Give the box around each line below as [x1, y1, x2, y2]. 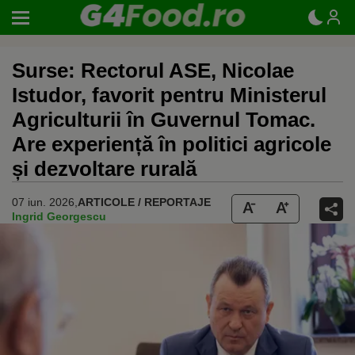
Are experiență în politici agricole [12, 132, 331, 156]
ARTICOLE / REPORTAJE [78, 195, 211, 208]
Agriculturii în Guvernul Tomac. [12, 108, 315, 132]
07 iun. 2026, [12, 195, 78, 208]
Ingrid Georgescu [12, 209, 106, 223]
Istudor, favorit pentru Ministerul [12, 83, 326, 107]
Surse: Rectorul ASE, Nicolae [12, 59, 294, 82]
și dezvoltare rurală [12, 157, 197, 181]
